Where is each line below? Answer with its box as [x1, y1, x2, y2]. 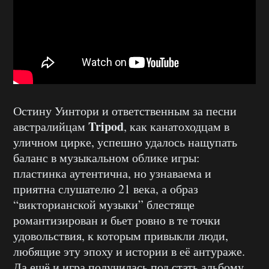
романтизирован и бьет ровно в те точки [13, 212, 220, 229]
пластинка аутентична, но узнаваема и [13, 165, 211, 182]
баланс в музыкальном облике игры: [13, 150, 200, 166]
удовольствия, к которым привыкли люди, [13, 228, 228, 244]
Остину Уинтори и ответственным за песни [13, 103, 237, 119]
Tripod [88, 118, 124, 136]
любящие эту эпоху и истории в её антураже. [13, 243, 245, 260]
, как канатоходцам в [124, 118, 229, 135]
